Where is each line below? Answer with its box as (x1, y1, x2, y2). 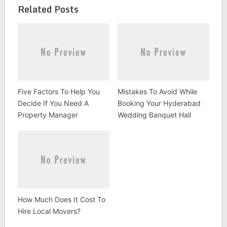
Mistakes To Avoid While (117, 87, 197, 96)
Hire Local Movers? (17, 206, 81, 215)
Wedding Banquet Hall (117, 110, 191, 120)
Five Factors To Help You (17, 87, 100, 96)
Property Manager (17, 110, 78, 120)
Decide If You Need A (17, 99, 89, 108)
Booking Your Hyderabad (117, 99, 201, 108)
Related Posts (17, 1, 79, 17)
